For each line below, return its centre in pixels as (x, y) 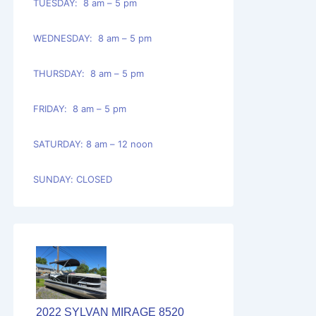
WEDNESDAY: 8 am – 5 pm (92, 38)
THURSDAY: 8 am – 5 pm (89, 73)
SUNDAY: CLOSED (73, 179)
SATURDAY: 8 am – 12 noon (93, 144)
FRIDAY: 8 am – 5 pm (80, 108)
